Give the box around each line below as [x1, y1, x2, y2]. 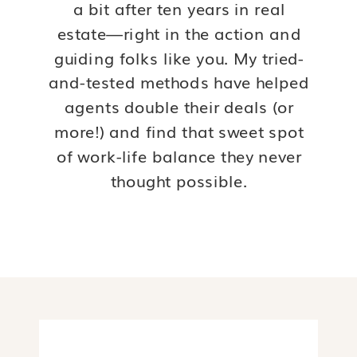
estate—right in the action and [57, 22, 301, 45]
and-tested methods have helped [49, 71, 310, 94]
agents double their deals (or [65, 95, 294, 118]
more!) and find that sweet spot [53, 120, 304, 143]
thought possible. [110, 169, 248, 192]
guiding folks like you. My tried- [53, 46, 304, 69]
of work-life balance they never [56, 144, 302, 167]
